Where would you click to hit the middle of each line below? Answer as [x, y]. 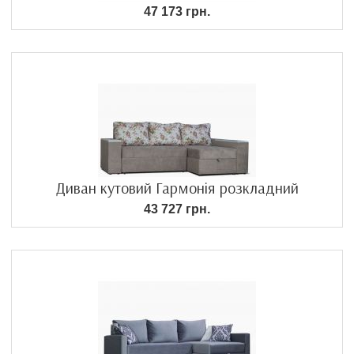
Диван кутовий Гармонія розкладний [177, 188]
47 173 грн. [177, 12]
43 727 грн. [177, 209]
